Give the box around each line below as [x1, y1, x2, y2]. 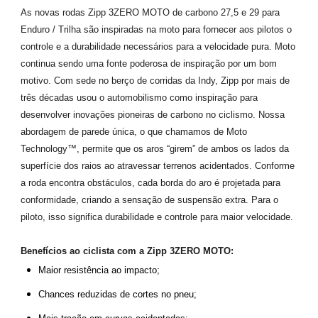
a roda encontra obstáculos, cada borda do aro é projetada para [21, 177, 280, 188]
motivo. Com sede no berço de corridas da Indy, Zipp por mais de [21, 75, 290, 86]
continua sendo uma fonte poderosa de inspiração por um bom [21, 57, 277, 69]
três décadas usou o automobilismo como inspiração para [21, 92, 258, 103]
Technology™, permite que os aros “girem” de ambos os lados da [21, 143, 289, 154]
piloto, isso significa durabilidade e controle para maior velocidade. [21, 211, 296, 222]
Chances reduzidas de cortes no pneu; [38, 288, 197, 300]
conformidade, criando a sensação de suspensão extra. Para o [21, 194, 278, 205]
